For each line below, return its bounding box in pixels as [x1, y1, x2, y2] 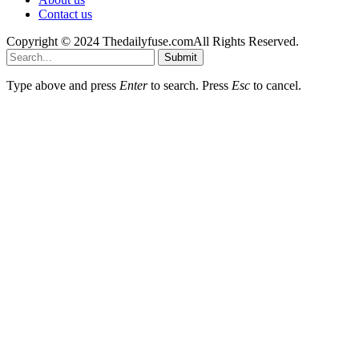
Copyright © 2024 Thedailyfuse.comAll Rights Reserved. [6, 34, 299, 49]
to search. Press [147, 79, 232, 93]
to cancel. [250, 79, 301, 93]
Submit [164, 51, 197, 64]
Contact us [38, 7, 92, 22]
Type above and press [6, 79, 119, 93]
